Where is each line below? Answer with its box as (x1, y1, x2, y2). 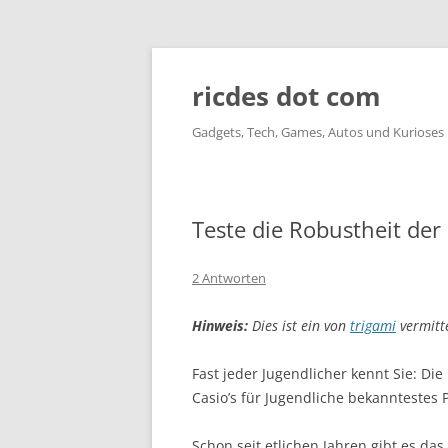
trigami (350, 316, 396, 335)
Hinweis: (192, 316, 248, 335)
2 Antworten (192, 269, 266, 287)
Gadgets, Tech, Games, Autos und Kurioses (192, 123, 444, 141)
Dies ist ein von (248, 316, 350, 335)
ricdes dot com (192, 78, 381, 114)
